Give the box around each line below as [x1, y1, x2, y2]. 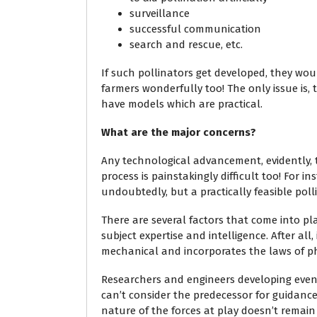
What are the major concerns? [101, 126, 256, 139]
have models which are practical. [101, 98, 263, 110]
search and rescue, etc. [129, 38, 243, 51]
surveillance [129, 7, 190, 20]
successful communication [129, 23, 261, 35]
